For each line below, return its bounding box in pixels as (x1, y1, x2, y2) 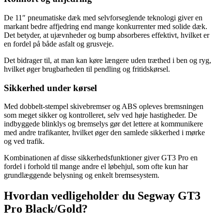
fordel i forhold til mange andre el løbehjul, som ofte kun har (4, 162, 188, 171)
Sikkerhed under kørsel (4, 82, 97, 93)
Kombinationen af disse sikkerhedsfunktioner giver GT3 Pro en (4, 154, 198, 162)
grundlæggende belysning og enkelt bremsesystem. (4, 171, 159, 180)
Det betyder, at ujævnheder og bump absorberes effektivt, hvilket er (4, 31, 209, 39)
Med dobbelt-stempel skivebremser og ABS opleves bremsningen (4, 102, 203, 111)
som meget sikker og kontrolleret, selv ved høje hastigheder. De (4, 111, 197, 120)
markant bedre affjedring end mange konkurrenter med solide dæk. (4, 22, 207, 31)
